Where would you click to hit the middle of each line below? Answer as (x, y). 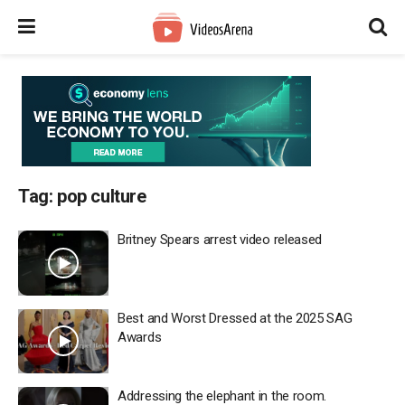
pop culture (102, 196)
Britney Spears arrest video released (220, 240)
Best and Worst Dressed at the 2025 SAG (235, 318)
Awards (140, 337)
